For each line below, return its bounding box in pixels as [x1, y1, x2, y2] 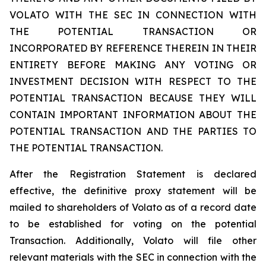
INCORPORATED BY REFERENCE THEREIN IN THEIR [9, 42, 256, 54]
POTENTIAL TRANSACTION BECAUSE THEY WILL [9, 92, 256, 104]
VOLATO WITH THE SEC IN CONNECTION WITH [9, 9, 256, 21]
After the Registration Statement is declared [9, 168, 256, 180]
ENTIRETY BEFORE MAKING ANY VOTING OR [9, 59, 256, 71]
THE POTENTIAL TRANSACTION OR [9, 26, 256, 37]
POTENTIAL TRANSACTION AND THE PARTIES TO [9, 125, 256, 137]
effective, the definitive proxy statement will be [9, 185, 256, 197]
